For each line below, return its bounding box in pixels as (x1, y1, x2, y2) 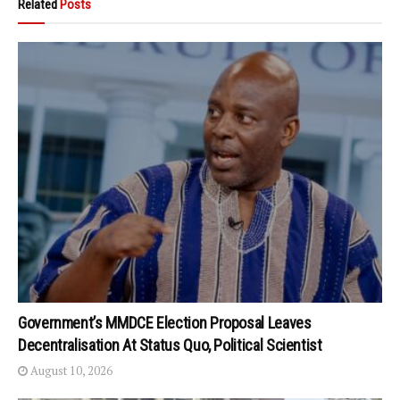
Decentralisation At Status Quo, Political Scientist (18, 335, 322, 354)
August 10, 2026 (28, 362, 112, 379)
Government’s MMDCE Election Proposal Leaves (18, 312, 312, 332)
